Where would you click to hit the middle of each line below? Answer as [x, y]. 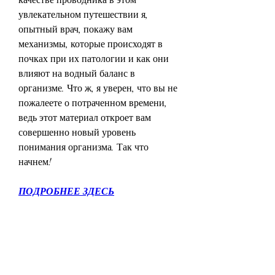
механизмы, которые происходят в [91, 44]
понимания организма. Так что [83, 147]
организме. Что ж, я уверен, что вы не [98, 88]
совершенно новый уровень [77, 132]
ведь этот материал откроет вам [85, 118]
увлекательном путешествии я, [83, 14]
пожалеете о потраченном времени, [93, 103]
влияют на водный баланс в [77, 73]
